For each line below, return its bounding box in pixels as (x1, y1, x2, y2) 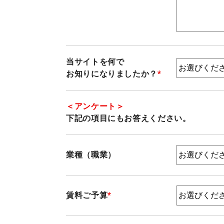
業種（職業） (66, 150, 116, 159)
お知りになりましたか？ (66, 69, 158, 78)
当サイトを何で (66, 57, 124, 66)
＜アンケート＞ (66, 101, 124, 111)
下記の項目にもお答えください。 (66, 113, 191, 123)
